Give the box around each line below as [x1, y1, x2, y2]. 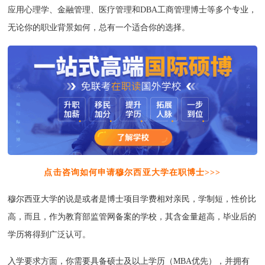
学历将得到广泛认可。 [8, 230, 91, 240]
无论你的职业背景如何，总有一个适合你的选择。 [8, 22, 190, 32]
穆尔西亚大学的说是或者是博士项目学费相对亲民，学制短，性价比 [8, 195, 257, 204]
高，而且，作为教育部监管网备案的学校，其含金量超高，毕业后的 [8, 212, 257, 222]
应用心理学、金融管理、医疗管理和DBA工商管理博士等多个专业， [8, 5, 257, 14]
